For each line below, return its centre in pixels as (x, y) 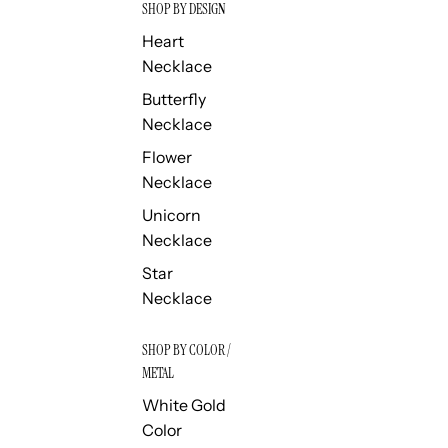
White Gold (183, 405)
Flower (166, 157)
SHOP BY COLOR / (186, 350)
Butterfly (173, 99)
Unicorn (171, 215)
